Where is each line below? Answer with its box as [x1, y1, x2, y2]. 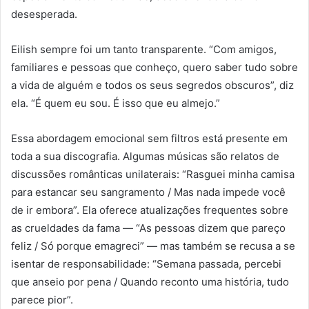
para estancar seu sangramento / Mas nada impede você [11, 186, 286, 199]
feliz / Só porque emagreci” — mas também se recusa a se [11, 239, 295, 253]
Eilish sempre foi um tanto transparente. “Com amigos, [11, 43, 277, 57]
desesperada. [11, 8, 77, 21]
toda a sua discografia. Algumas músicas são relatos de [11, 150, 279, 163]
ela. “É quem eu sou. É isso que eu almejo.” [11, 97, 220, 110]
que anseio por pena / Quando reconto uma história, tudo [11, 275, 289, 289]
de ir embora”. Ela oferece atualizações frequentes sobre [11, 203, 288, 217]
